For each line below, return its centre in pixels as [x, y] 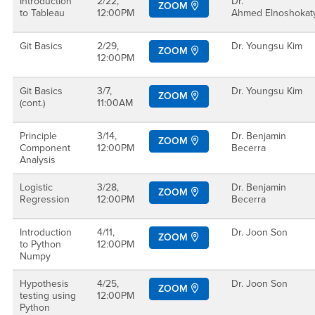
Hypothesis [44, 284]
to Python [40, 244]
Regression [45, 199]
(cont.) [32, 103]
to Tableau [42, 13]
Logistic [36, 187]
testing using [48, 296]
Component [45, 148]
